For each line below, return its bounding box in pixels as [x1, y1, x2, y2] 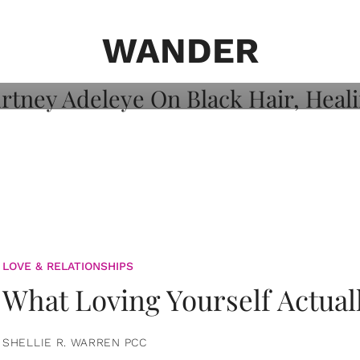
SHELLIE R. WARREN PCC [2, 335, 147, 349]
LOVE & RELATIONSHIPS [2, 259, 133, 272]
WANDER [101, 30, 259, 72]
